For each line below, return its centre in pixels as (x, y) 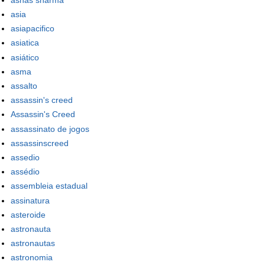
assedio (25, 157)
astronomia (32, 258)
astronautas (33, 243)
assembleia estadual (49, 186)
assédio (25, 172)
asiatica (25, 43)
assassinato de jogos (50, 129)
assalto (24, 86)
